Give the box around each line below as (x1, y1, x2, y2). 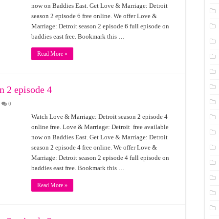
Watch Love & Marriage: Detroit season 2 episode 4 (31, 113, 168, 120)
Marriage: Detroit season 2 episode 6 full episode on (31, 22, 169, 30)
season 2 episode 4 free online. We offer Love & (31, 144, 157, 151)
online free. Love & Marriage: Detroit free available (31, 123, 169, 131)
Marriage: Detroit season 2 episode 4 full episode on (31, 154, 169, 161)
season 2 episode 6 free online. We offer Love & (31, 12, 157, 20)
